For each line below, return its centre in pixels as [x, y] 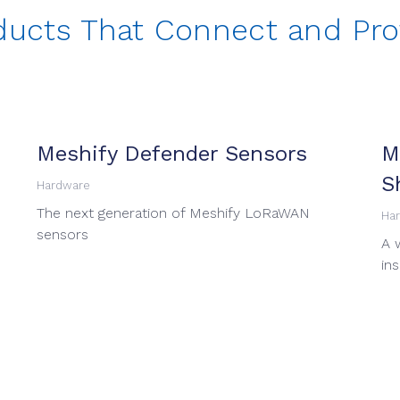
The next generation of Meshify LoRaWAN [173, 213]
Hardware [63, 186]
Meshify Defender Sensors [171, 154]
